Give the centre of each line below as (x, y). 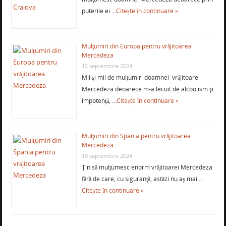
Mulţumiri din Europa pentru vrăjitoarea (136, 46)
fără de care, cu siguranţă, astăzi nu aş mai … (142, 179)
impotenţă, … (99, 101)
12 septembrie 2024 (107, 66)
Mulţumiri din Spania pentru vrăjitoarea (136, 136)
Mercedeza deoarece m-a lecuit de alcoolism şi (147, 89)
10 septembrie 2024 (107, 156)
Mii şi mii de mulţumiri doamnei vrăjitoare (140, 78)
